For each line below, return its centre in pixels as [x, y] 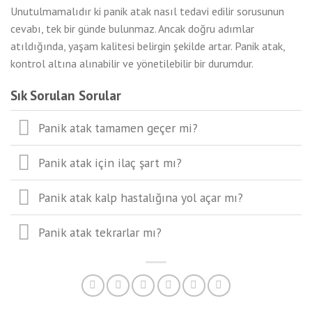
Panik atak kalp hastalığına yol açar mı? [141, 197]
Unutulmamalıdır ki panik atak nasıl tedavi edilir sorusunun [147, 11]
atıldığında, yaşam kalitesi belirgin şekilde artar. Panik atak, [148, 46]
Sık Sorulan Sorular [66, 95]
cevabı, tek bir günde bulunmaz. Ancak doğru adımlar [132, 28]
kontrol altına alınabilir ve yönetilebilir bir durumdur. [132, 63]
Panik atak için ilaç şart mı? [110, 162]
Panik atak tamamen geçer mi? [118, 127]
